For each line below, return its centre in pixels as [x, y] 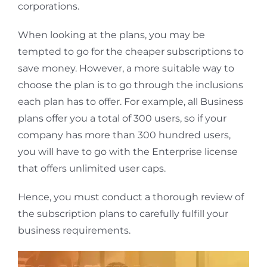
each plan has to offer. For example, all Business [130, 102]
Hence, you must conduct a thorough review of [131, 197]
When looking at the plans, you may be [111, 35]
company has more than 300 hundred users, [124, 135]
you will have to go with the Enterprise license [128, 152]
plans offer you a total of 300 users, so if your [122, 118]
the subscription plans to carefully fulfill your [123, 214]
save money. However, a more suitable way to [126, 68]
